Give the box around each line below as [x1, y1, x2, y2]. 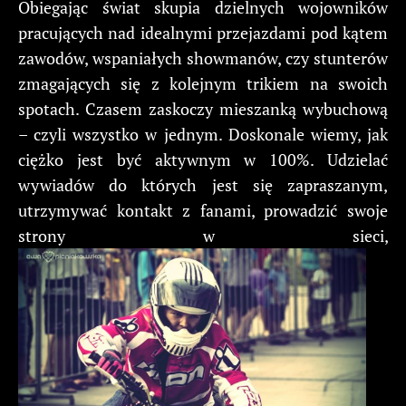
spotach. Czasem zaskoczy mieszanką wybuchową [18, 97, 388, 120]
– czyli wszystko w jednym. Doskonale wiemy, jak [18, 122, 388, 145]
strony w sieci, [18, 224, 388, 246]
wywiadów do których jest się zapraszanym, [18, 173, 388, 196]
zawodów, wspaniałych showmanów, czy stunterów [18, 46, 388, 69]
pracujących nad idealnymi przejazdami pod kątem [18, 21, 388, 43]
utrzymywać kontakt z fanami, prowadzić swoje [18, 198, 388, 221]
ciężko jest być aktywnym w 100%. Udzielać [18, 148, 388, 170]
